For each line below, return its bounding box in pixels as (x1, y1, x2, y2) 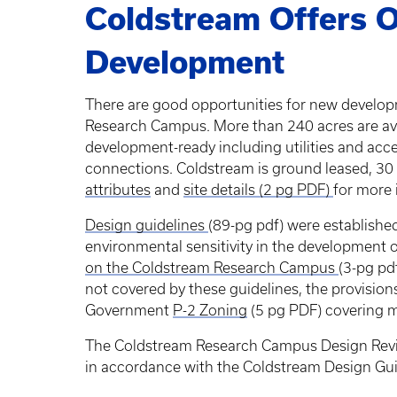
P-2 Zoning (173, 302, 247, 319)
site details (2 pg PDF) (183, 182, 330, 198)
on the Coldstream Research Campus (85, 260, 339, 276)
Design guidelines (85, 217, 208, 234)
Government (85, 302, 173, 319)
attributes (85, 182, 151, 198)
